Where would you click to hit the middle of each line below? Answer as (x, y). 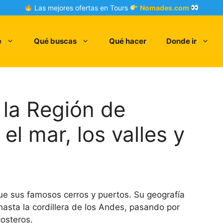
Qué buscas (55, 41)
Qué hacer (128, 41)
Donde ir (181, 41)
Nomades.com (165, 8)
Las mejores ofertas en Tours (81, 8)
